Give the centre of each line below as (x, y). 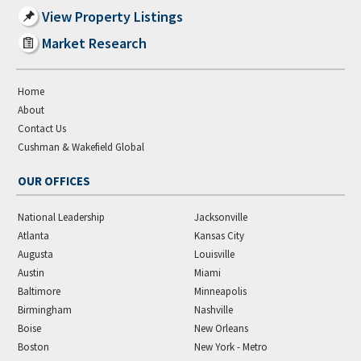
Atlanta (33, 235)
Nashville (214, 309)
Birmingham (45, 309)
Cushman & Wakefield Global (81, 147)
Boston (33, 346)
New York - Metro (231, 346)
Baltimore (39, 291)
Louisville (214, 254)
